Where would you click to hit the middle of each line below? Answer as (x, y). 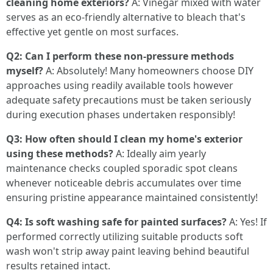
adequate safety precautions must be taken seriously (129, 100)
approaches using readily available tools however (120, 85)
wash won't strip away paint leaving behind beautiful (128, 251)
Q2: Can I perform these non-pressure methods (120, 56)
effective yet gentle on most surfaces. (92, 32)
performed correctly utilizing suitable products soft (125, 236)
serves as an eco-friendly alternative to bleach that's (126, 17)
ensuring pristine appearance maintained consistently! (132, 197)
